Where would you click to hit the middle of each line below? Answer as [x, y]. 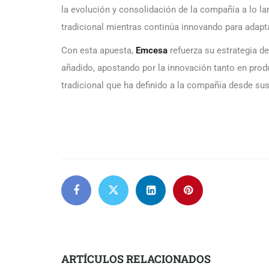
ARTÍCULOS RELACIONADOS [136, 258]
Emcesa [152, 50]
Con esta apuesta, [98, 50]
